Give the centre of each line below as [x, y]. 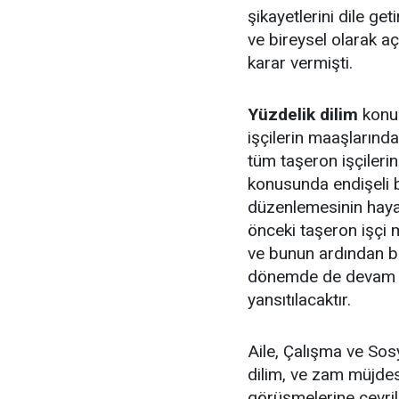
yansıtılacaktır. [299, 300]
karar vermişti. [300, 63]
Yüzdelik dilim [303, 114]
